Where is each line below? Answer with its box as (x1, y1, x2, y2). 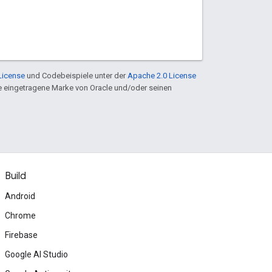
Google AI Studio (5, 250, 68, 259)
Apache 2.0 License (127, 70, 196, 80)
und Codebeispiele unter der (25, 70, 127, 80)
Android (5, 191, 35, 201)
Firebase (5, 230, 38, 240)
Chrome (5, 211, 36, 220)
